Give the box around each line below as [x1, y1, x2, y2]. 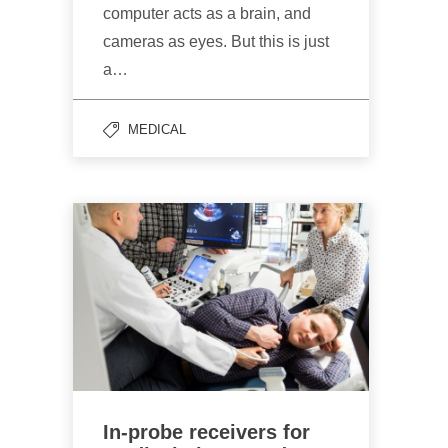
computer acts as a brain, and [103, 5, 311, 23]
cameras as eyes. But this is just [103, 33, 329, 51]
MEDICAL [128, 122, 186, 138]
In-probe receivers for [103, 421, 310, 444]
